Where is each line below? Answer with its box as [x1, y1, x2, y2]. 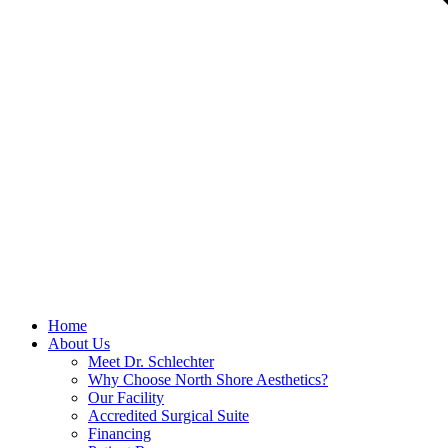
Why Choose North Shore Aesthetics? [88, 370, 328, 388]
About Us [48, 334, 110, 352]
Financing [88, 424, 151, 442]
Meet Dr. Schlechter [88, 352, 214, 370]
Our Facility [88, 388, 164, 406]
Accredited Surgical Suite [88, 406, 249, 424]
